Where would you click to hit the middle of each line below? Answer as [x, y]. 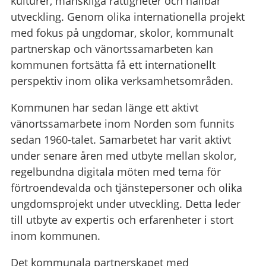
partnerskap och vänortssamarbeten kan [112, 48]
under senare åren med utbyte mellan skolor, [123, 155]
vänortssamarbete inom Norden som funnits [122, 123]
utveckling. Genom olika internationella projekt [127, 16]
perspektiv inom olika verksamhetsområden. [122, 80]
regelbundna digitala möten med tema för [115, 171]
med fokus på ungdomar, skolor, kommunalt [122, 32]
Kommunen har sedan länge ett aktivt [104, 107]
